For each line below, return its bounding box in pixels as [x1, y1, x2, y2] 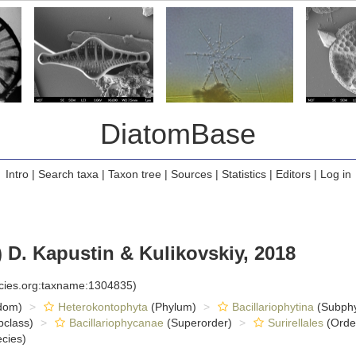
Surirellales [267, 316, 323, 329]
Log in [319, 168, 351, 180]
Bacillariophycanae [68, 316, 164, 329]
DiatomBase [100, 118, 256, 150]
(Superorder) [163, 316, 232, 329]
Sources [170, 168, 212, 180]
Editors [275, 168, 311, 180]
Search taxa [37, 168, 99, 180]
